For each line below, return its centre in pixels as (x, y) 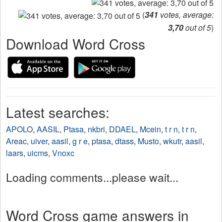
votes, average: (186, 15)
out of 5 (197, 28)
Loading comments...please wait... (92, 177)
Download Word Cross (76, 44)
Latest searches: (58, 112)
